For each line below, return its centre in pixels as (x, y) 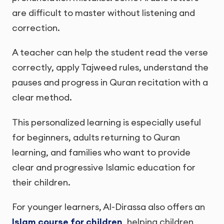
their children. (41, 182)
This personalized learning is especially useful (106, 122)
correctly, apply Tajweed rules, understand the (110, 67)
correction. (36, 28)
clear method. (42, 97)
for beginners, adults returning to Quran (96, 137)
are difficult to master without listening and (103, 13)
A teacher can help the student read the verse (110, 52)
